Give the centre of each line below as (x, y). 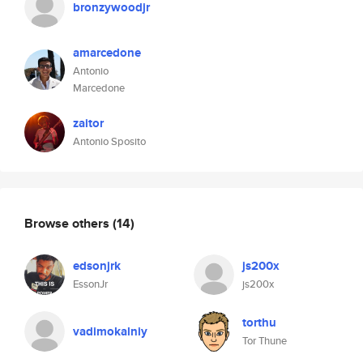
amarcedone (107, 53)
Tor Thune (265, 341)
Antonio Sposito (109, 141)
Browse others (68, 223)
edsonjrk (97, 266)
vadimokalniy (110, 331)
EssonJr (90, 284)
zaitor (88, 123)
